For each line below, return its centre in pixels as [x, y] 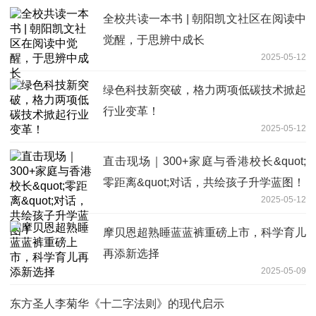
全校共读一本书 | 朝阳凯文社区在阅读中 [205, 18]
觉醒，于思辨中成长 [154, 39]
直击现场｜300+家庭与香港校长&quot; [205, 161]
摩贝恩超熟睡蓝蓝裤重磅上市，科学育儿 [205, 232]
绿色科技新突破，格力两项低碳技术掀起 [205, 90]
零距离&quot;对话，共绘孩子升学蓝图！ [204, 182]
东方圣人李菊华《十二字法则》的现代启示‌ [117, 303]
